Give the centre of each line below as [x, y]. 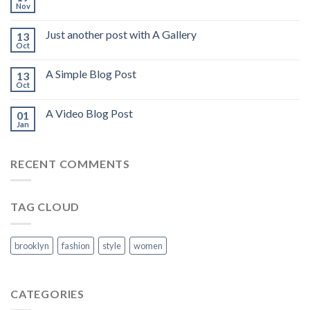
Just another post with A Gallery [121, 34]
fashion [76, 245]
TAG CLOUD [45, 207]
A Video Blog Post [89, 113]
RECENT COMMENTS [70, 163]
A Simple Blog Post [91, 73]
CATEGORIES [47, 293]
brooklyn [32, 245]
